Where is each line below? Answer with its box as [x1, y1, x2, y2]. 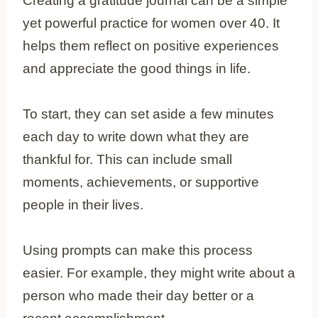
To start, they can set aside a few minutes [23, 106, 274, 121]
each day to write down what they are [23, 128, 249, 144]
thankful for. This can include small [23, 151, 232, 167]
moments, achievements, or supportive [23, 174, 259, 190]
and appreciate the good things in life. [23, 60, 251, 76]
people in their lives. [23, 197, 143, 212]
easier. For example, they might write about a [23, 265, 295, 280]
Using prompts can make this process [23, 242, 253, 258]
